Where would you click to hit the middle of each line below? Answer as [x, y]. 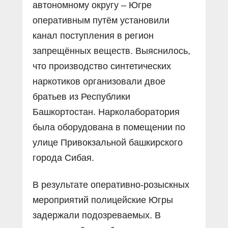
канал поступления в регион [93, 35]
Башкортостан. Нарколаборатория [106, 112]
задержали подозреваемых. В [97, 215]
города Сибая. [63, 158]
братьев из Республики [81, 96]
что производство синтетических [102, 66]
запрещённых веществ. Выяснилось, [111, 51]
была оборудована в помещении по [109, 127]
